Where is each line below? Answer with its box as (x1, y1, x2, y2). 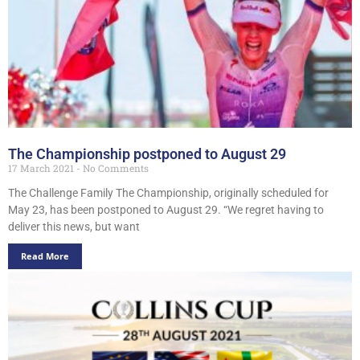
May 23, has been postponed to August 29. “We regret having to (8, 202, 324, 216)
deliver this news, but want (8, 219, 140, 233)
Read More (21, 249, 69, 262)
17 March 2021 (8, 161, 76, 174)
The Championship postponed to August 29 (8, 145, 286, 162)
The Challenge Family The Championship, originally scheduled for (8, 186, 329, 199)
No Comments (80, 161, 149, 174)
